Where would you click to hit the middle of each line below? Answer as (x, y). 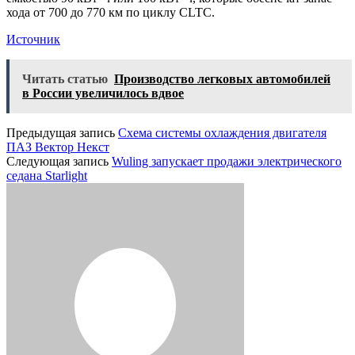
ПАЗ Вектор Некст (58, 147)
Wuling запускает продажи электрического (227, 161)
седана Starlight (47, 175)
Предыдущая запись (61, 132)
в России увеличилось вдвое (103, 93)
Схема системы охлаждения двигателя (222, 132)
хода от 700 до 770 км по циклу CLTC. (111, 12)
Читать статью (65, 78)
